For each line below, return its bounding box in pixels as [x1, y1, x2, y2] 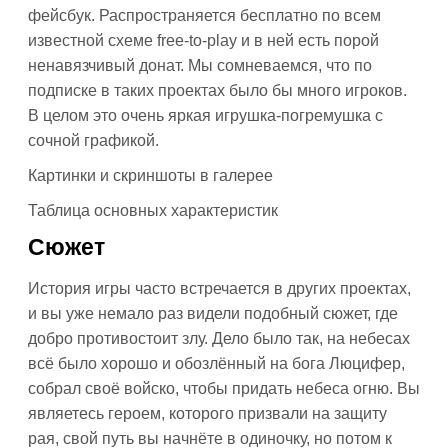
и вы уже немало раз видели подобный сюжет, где [28, 305, 398, 322]
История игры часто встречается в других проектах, [28, 280, 411, 297]
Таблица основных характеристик [28, 202, 278, 219]
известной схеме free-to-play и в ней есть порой [28, 32, 379, 49]
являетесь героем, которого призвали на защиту [28, 405, 387, 422]
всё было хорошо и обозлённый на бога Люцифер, [28, 355, 405, 372]
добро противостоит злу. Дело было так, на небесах [28, 330, 410, 347]
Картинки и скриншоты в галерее [28, 167, 273, 184]
